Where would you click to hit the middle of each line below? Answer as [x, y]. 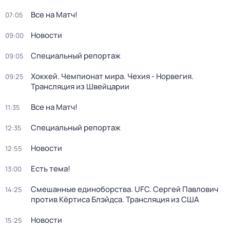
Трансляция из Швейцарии [80, 87]
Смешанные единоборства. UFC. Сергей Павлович [124, 189]
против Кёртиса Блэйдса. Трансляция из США [115, 199]
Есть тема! [51, 169]
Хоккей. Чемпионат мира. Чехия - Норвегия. [112, 76]
